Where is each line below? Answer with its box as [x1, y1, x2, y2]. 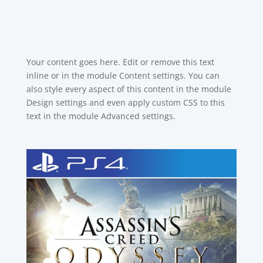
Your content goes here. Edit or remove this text [26, 56, 214, 68]
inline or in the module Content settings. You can [26, 69, 220, 81]
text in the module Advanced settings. [26, 110, 176, 122]
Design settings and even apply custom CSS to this [26, 96, 225, 108]
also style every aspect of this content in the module [26, 83, 231, 95]
